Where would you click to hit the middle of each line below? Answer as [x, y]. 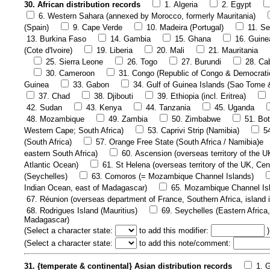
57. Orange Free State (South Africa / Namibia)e [180, 142]
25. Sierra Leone [74, 61]
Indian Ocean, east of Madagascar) [86, 187]
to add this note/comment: [185, 243]
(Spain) [36, 27]
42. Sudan [44, 107]
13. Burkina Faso [56, 39]
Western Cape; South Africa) [74, 130]
